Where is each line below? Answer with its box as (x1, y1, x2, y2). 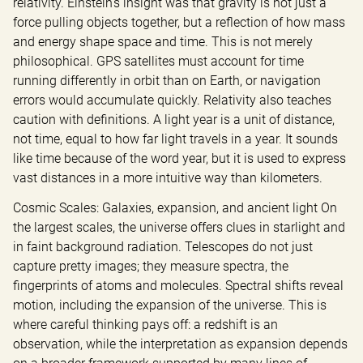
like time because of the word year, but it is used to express (13, 151, 346, 167)
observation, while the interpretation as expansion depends (13, 336, 348, 352)
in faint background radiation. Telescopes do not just (13, 239, 313, 255)
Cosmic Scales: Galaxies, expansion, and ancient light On (13, 200, 337, 216)
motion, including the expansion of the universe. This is (13, 297, 327, 314)
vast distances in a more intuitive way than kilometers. (13, 170, 322, 186)
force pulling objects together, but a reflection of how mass (13, 15, 345, 31)
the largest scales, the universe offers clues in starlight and (13, 220, 345, 236)
